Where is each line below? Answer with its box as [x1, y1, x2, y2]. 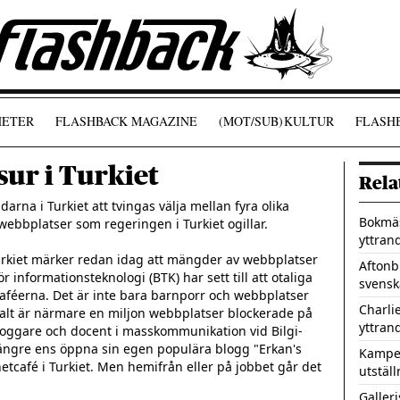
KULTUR [283, 112, 334, 129]
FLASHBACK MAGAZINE [54, 112, 197, 129]
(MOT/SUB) [218, 112, 283, 129]
